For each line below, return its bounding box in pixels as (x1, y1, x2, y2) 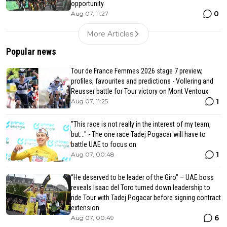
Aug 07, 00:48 (71, 150, 115, 158)
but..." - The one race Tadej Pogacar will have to (71, 130, 206, 138)
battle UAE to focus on (71, 140, 136, 148)
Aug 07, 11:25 (71, 97, 108, 105)
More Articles (87, 29, 133, 39)
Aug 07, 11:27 (71, 9, 108, 17)
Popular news (6, 46, 56, 57)
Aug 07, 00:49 (71, 213, 114, 221)
